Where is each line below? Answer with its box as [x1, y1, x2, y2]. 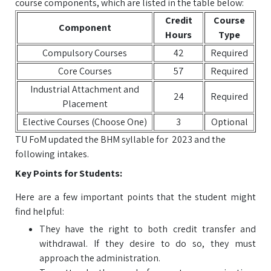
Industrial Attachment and [30, 83, 139, 96]
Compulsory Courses [42, 47, 127, 59]
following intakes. [15, 148, 89, 160]
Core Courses [57, 65, 112, 77]
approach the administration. [39, 252, 160, 264]
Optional [211, 116, 248, 128]
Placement [62, 97, 108, 110]
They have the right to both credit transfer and [39, 223, 256, 235]
